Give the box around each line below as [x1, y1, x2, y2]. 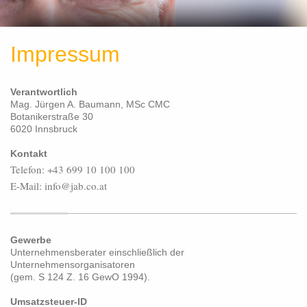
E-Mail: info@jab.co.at [10, 178, 107, 193]
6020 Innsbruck [10, 123, 77, 134]
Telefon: [10, 162, 47, 176]
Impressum [10, 42, 120, 66]
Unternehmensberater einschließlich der [10, 246, 184, 258]
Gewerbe [10, 234, 51, 245]
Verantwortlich [10, 86, 77, 97]
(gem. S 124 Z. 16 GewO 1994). [10, 271, 150, 282]
